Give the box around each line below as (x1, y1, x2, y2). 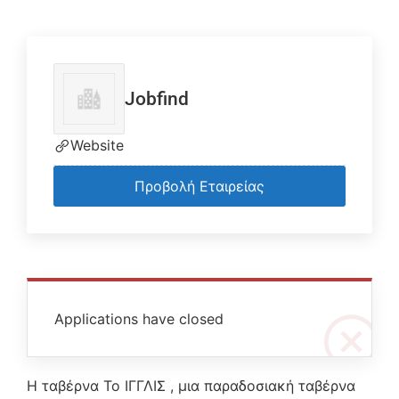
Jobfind (125, 88, 189, 110)
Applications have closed (54, 310, 224, 328)
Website (70, 136, 124, 154)
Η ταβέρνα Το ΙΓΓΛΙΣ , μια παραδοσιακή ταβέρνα (27, 377, 355, 395)
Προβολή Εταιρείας (134, 177, 265, 195)
